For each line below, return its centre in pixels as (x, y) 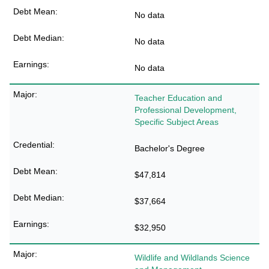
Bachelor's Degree (170, 148)
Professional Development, (186, 110)
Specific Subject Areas (177, 122)
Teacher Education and (178, 98)
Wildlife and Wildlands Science (192, 258)
